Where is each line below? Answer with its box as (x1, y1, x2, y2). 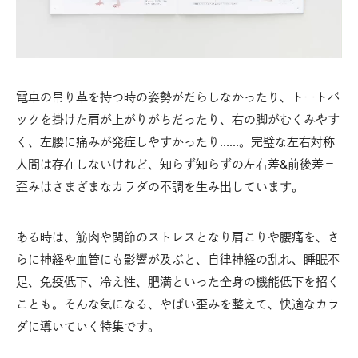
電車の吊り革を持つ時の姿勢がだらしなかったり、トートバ (16, 89, 340, 105)
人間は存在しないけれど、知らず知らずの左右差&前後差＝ (16, 156, 336, 172)
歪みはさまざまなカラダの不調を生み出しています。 (16, 178, 304, 194)
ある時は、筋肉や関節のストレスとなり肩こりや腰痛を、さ (16, 229, 340, 245)
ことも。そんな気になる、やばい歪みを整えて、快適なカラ (16, 296, 340, 312)
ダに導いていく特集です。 (16, 318, 160, 334)
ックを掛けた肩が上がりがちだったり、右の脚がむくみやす (16, 111, 340, 127)
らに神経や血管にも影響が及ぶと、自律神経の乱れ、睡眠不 (16, 251, 340, 267)
